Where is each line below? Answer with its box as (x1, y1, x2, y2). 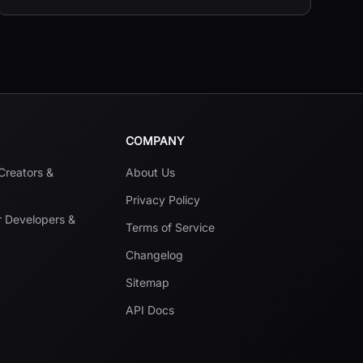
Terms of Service (125, 220, 215, 234)
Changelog (125, 248, 183, 262)
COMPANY (125, 134, 185, 147)
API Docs (125, 303, 174, 317)
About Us (125, 165, 175, 179)
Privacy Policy (125, 193, 200, 207)
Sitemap (125, 275, 169, 289)
